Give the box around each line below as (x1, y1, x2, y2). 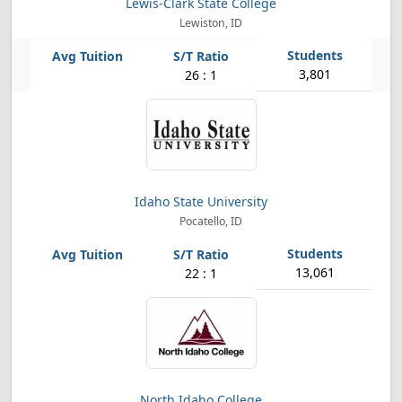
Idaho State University (135, 193, 267, 210)
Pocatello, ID (177, 214, 243, 229)
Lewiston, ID (177, 15, 243, 31)
